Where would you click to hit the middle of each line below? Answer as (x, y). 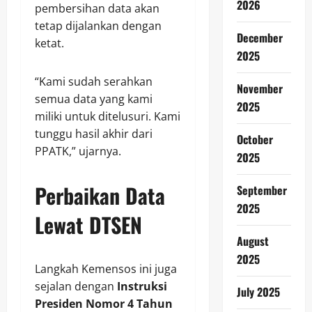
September (262, 190)
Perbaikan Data (100, 196)
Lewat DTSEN (88, 225)
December (259, 38)
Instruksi (142, 287)
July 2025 (258, 292)
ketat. (49, 44)
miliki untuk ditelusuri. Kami (108, 117)
